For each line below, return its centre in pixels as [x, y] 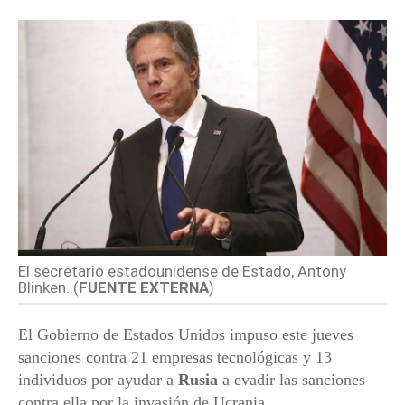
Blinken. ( [48, 288]
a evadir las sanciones [292, 380]
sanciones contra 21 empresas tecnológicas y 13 [175, 358]
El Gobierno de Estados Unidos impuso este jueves [186, 335]
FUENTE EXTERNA [144, 288]
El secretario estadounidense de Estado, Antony [182, 272]
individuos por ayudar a [98, 380]
